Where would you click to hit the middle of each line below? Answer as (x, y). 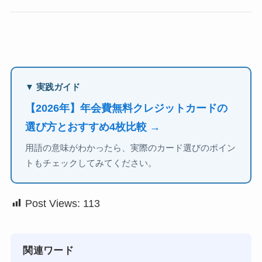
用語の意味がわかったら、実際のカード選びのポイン (131, 148)
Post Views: (52, 203)
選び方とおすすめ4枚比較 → (93, 127)
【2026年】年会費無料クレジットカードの (127, 108)
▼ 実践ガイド (53, 87)
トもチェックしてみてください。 (91, 163)
